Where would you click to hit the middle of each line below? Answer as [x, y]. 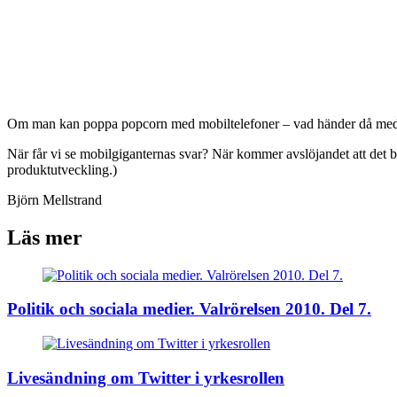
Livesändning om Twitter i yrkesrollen [146, 378]
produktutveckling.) [62, 169]
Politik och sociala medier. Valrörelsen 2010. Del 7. [189, 309]
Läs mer [45, 237]
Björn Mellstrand [54, 199]
